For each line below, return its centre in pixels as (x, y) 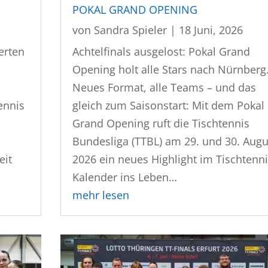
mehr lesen (101, 195)
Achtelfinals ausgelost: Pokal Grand (162, 51)
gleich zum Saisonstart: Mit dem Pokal (169, 105)
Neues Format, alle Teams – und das (165, 87)
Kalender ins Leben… (125, 177)
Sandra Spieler (131, 30)
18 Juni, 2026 (211, 30)
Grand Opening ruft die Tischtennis (161, 123)
